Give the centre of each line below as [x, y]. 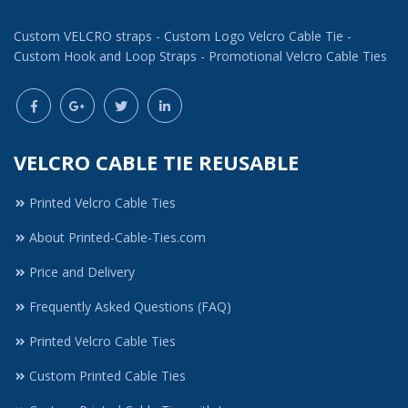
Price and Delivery [82, 271]
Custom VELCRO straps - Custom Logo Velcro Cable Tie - [183, 36]
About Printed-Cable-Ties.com [117, 237]
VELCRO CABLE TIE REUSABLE [156, 162]
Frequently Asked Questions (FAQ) [130, 306]
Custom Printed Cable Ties [107, 375]
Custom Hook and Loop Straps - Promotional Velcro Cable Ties [200, 56]
